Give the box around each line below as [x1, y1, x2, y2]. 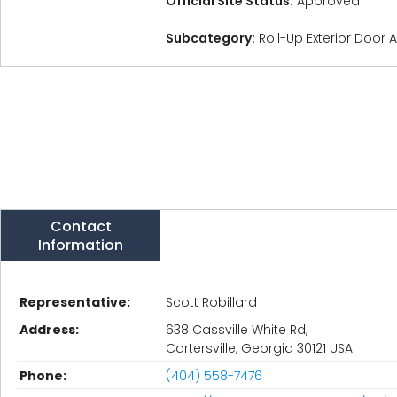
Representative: [19, 293, 130, 311]
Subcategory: [166, 29, 255, 47]
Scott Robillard [166, 293, 257, 311]
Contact [50, 216, 112, 237]
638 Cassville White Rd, [166, 321, 307, 339]
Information [38, 235, 123, 255]
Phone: [19, 367, 66, 385]
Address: [19, 321, 79, 339]
